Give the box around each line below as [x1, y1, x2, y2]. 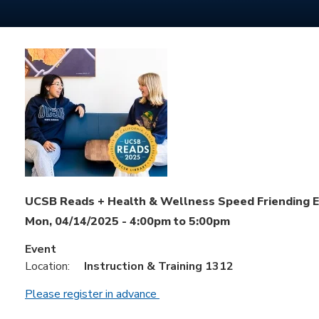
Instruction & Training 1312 [84, 258, 234, 275]
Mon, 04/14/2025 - [25, 214, 130, 230]
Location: [25, 258, 73, 275]
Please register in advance [25, 286, 159, 303]
